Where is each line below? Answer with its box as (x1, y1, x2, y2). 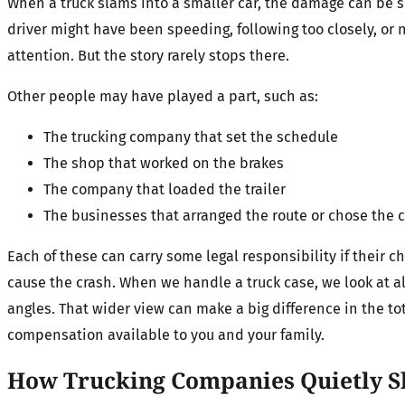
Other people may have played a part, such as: (7, 87, 318, 105)
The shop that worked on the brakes (43, 155, 284, 173)
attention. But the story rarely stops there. (7, 46, 289, 64)
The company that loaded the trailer (43, 181, 286, 199)
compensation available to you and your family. (7, 326, 325, 344)
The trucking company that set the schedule (43, 128, 338, 146)
